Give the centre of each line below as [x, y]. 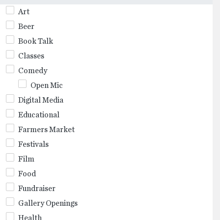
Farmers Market [46, 129]
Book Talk [36, 41]
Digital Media [41, 100]
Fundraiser [37, 188]
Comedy [33, 70]
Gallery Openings [48, 203]
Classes [31, 56]
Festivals [33, 144]
